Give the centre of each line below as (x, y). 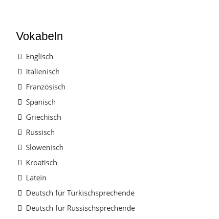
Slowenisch (45, 147)
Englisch (40, 56)
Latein (36, 178)
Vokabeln (40, 36)
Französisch (46, 87)
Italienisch (43, 72)
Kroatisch (42, 163)
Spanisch (41, 102)
